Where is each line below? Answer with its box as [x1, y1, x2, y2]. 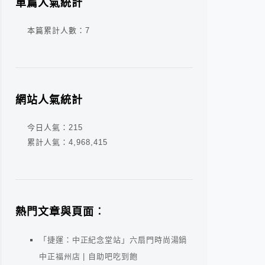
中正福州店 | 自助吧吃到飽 [39, 252, 138, 261]
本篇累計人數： [27, 26, 85, 35]
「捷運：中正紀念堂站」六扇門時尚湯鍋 [39, 235, 188, 244]
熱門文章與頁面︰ [15, 206, 105, 218]
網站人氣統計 [15, 94, 83, 106]
